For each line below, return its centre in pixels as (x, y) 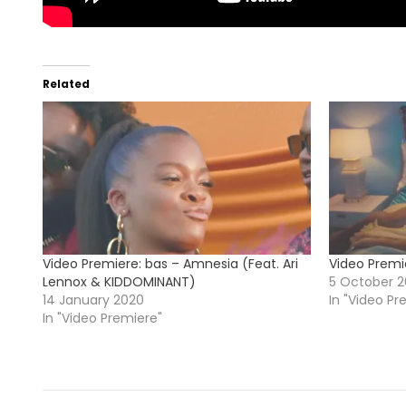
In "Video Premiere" (102, 319)
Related (66, 83)
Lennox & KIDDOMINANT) (119, 282)
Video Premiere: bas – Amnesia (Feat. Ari (170, 264)
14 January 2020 (93, 300)
